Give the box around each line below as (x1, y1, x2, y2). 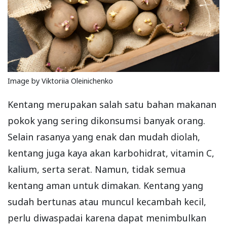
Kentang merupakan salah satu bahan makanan (8, 98, 216, 110)
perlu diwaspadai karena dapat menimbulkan (8, 211, 206, 224)
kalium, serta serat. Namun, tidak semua (8, 163, 185, 175)
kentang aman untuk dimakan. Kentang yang (8, 179, 203, 192)
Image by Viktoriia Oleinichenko (8, 75, 113, 86)
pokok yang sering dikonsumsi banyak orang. (8, 114, 205, 127)
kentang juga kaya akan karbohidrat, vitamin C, (8, 146, 214, 159)
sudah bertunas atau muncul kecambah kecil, (8, 195, 206, 208)
